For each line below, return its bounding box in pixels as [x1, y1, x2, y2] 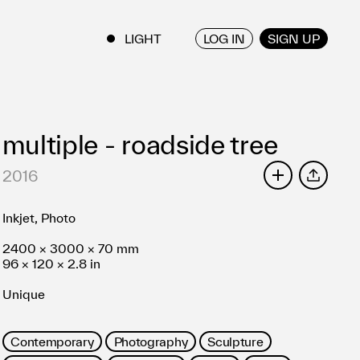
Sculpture [207, 333, 264, 349]
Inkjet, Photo [2, 211, 76, 225]
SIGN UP [268, 31, 320, 46]
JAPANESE [251, 31, 308, 44]
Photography [113, 333, 188, 349]
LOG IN [203, 31, 245, 46]
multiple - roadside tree [2, 129, 278, 160]
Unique [2, 287, 45, 301]
